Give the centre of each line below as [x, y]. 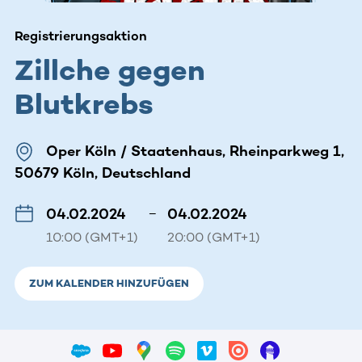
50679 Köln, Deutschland [103, 173]
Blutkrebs [84, 103]
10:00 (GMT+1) [92, 237]
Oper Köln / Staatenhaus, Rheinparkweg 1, [195, 151]
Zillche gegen [110, 69]
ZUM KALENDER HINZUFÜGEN [109, 283]
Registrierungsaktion [81, 36]
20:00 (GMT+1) [214, 237]
